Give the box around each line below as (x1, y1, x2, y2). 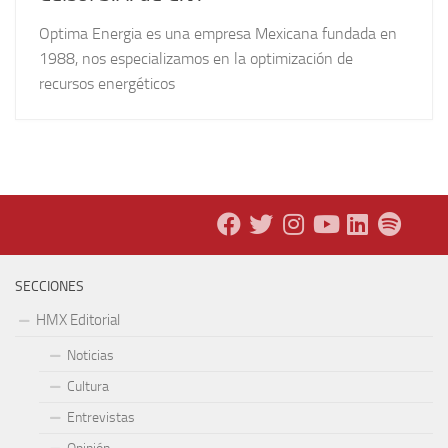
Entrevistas (67, 408, 135, 426)
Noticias (67, 346, 114, 364)
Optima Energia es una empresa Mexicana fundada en (39, 23, 397, 43)
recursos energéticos (39, 73, 175, 93)
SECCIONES (15, 277, 84, 295)
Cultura (67, 377, 109, 395)
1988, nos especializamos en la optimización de (39, 48, 353, 68)
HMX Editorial (36, 310, 120, 329)
